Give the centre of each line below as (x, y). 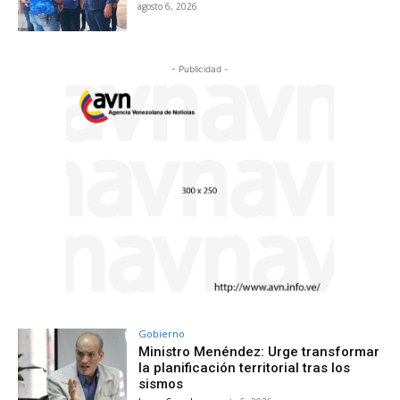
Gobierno (162, 334)
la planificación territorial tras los (245, 368)
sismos (161, 384)
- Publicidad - (200, 69)
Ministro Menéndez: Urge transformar (259, 352)
